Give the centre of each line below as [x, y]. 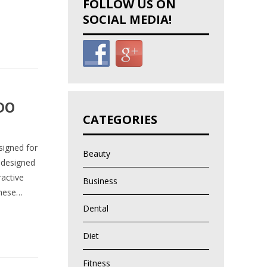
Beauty [96, 154]
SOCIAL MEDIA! [127, 20]
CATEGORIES [120, 120]
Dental [95, 209]
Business [100, 181]
